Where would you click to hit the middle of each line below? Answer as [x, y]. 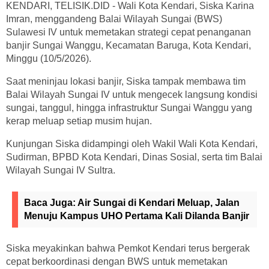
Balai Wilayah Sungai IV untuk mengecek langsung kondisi [132, 95]
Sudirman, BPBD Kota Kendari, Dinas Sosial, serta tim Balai [134, 157]
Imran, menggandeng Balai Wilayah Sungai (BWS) [114, 19]
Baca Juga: [51, 203]
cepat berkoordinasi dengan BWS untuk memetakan [117, 262]
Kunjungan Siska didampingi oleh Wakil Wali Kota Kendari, [132, 144]
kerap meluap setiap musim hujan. [81, 121]
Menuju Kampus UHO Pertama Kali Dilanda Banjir [137, 216]
